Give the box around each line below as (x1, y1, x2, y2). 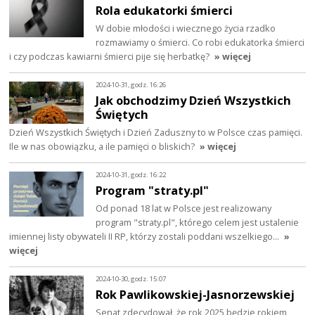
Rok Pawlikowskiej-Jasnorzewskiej (96, 285, 295, 302)
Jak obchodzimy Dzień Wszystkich (96, 92, 292, 109)
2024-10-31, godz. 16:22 (96, 170, 167, 180)
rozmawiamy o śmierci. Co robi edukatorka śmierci (96, 36, 305, 49)
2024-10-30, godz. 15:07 (96, 274, 167, 284)
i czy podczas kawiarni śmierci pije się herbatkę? (9, 50, 210, 63)
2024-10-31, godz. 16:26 (96, 80, 167, 90)
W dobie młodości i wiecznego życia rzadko (96, 22, 276, 35)
